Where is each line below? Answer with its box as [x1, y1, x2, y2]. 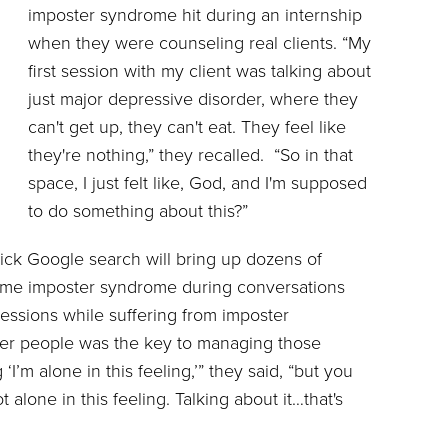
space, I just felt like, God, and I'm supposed [28, 172, 367, 195]
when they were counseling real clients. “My [28, 32, 371, 55]
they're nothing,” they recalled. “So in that [28, 144, 353, 167]
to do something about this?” [28, 200, 248, 223]
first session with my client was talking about [28, 60, 371, 83]
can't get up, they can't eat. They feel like [28, 116, 346, 139]
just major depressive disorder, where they [28, 88, 358, 111]
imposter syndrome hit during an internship [28, 4, 362, 27]
